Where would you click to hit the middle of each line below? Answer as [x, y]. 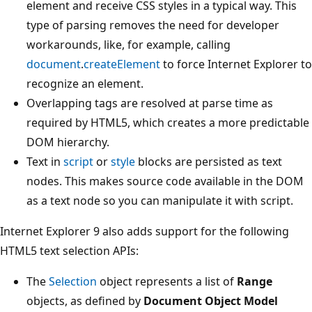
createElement [122, 64]
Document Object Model [211, 301]
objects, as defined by [85, 301]
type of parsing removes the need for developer [153, 25]
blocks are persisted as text [209, 162]
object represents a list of [167, 282]
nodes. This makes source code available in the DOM [165, 181]
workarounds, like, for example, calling [128, 45]
